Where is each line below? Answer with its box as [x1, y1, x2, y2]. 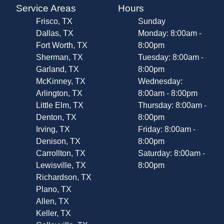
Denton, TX [36, 113, 76, 122]
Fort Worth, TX [36, 41, 87, 50]
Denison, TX [36, 137, 80, 146]
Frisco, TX [36, 17, 72, 26]
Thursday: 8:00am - [138, 101, 206, 110]
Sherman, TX [36, 53, 83, 62]
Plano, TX [36, 185, 71, 194]
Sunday [138, 17, 165, 26]
